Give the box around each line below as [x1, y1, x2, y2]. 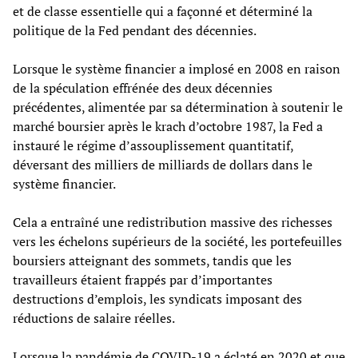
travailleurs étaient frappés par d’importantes [13, 270, 272, 288]
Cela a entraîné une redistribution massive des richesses [13, 213, 332, 231]
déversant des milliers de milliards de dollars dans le [13, 155, 312, 173]
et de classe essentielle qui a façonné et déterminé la [13, 2, 312, 20]
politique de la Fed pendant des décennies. [13, 21, 257, 39]
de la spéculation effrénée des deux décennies [13, 78, 272, 97]
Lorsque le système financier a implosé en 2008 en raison [13, 59, 340, 78]
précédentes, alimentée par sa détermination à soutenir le [13, 97, 343, 116]
